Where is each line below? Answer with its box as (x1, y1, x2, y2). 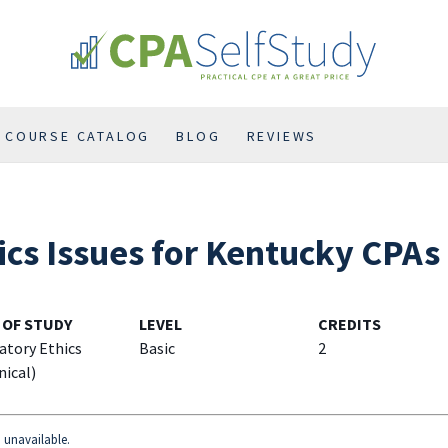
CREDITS (318, 314, 382, 335)
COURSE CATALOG (5, 127, 151, 146)
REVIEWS (246, 127, 318, 146)
